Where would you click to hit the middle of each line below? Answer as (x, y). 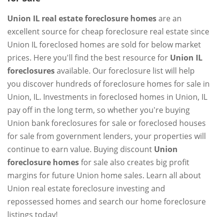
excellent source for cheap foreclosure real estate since (108, 31)
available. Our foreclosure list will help (125, 70)
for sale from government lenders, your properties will (107, 136)
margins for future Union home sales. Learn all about (104, 175)
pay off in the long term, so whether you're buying (99, 110)
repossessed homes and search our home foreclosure (107, 201)
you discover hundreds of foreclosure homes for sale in (108, 84)
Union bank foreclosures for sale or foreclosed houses (107, 123)
